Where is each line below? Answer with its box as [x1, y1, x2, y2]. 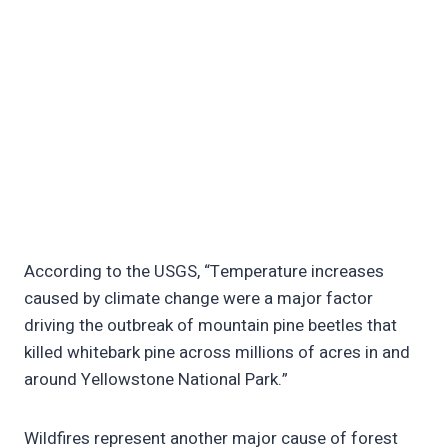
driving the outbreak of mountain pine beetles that [24, 313, 397, 339]
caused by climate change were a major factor [24, 286, 373, 312]
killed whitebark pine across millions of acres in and [24, 340, 410, 366]
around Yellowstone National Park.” [24, 367, 288, 393]
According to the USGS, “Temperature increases [24, 259, 384, 285]
